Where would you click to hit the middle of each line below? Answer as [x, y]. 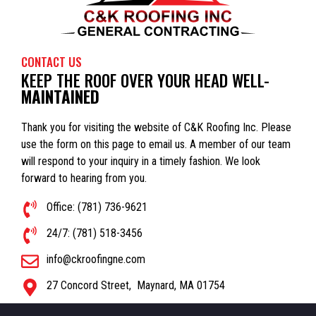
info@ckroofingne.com [96, 260]
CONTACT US [51, 62]
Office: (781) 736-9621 [97, 207]
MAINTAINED [60, 97]
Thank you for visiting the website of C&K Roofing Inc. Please [156, 128]
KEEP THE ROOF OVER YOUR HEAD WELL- [145, 81]
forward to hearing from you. [84, 178]
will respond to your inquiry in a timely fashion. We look [141, 162]
